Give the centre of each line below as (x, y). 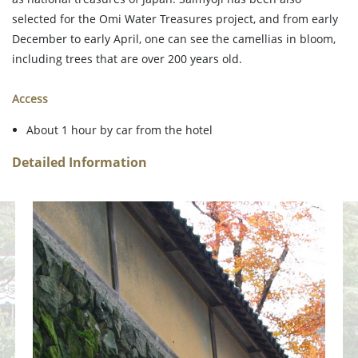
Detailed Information (80, 163)
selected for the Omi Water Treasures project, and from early (175, 19)
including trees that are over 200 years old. (127, 59)
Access (30, 99)
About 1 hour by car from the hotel (119, 130)
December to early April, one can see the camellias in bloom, (174, 39)
